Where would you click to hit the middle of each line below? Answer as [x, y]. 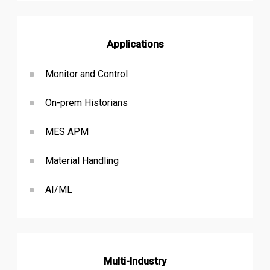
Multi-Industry [135, 261]
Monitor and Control [86, 74]
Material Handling [82, 161]
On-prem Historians [86, 103]
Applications [135, 44]
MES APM [67, 132]
